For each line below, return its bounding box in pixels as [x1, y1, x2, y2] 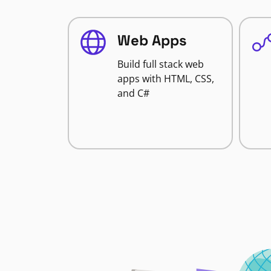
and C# [117, 87, 149, 100]
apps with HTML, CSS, [117, 72, 214, 85]
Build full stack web [117, 57, 204, 71]
